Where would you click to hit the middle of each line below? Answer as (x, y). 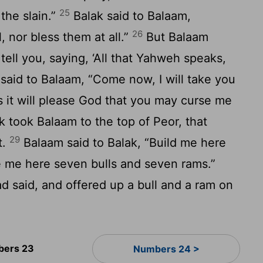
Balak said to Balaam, (131, 16)
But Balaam (176, 37)
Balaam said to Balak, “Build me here (123, 143)
